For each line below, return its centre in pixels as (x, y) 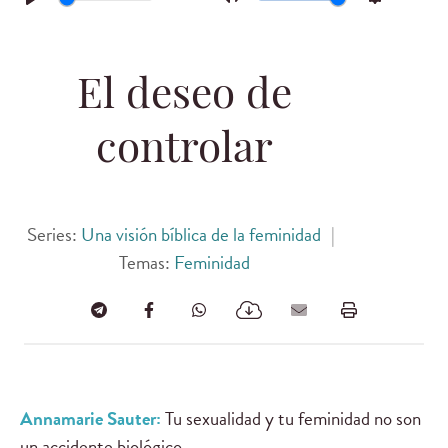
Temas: (146, 263)
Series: (54, 235)
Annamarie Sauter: (90, 418)
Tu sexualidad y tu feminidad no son (291, 418)
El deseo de (184, 98)
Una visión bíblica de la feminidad (201, 235)
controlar (184, 152)
